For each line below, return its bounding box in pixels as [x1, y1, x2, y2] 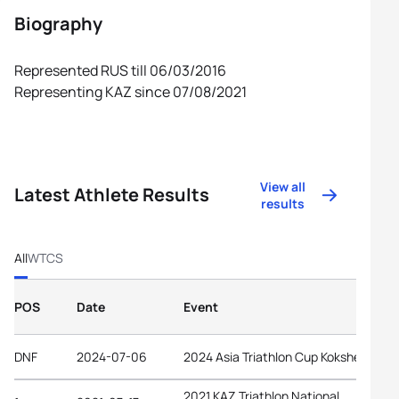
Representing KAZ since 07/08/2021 [14, 82, 247, 102]
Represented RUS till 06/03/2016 [14, 61, 226, 80]
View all [260, 178, 306, 195]
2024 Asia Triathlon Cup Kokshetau [183, 347, 380, 365]
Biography [14, 12, 102, 36]
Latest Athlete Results [14, 183, 209, 207]
